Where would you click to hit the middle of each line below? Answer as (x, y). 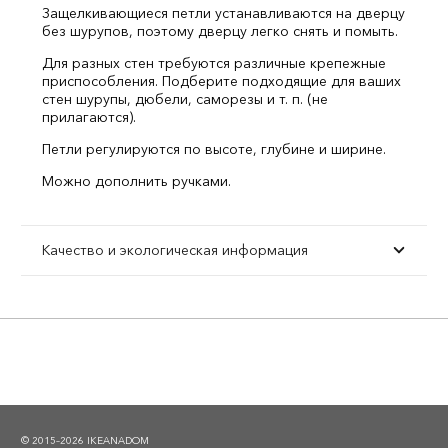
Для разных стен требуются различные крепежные (214, 63)
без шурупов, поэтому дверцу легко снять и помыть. (220, 31)
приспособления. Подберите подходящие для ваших (221, 81)
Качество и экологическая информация (175, 250)
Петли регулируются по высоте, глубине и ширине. (214, 149)
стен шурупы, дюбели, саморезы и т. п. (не (185, 99)
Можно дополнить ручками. (136, 181)
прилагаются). (89, 117)
